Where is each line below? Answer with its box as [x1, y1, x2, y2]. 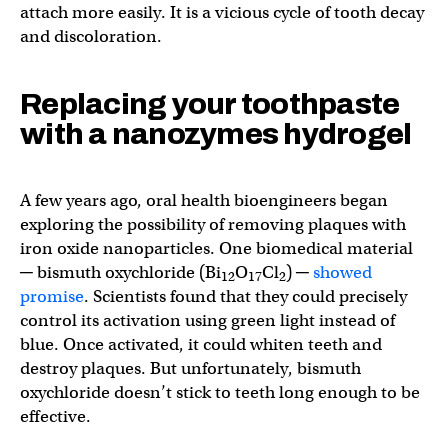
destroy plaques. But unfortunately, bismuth [20, 357, 361, 379]
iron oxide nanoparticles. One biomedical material [20, 237, 413, 259]
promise [20, 285, 84, 307]
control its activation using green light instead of [20, 309, 395, 331]
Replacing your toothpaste [20, 87, 400, 120]
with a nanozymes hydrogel [20, 117, 412, 150]
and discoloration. [20, 25, 166, 47]
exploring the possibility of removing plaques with [20, 213, 406, 235]
